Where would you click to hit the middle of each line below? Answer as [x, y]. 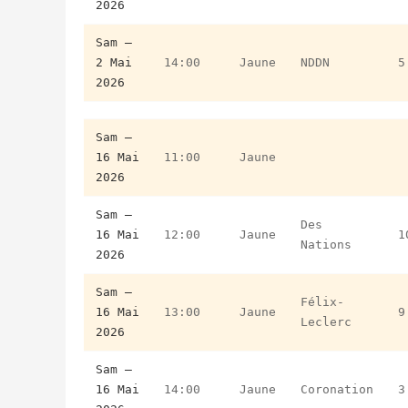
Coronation [337, 389]
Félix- [322, 301]
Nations [326, 244]
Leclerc [326, 321]
